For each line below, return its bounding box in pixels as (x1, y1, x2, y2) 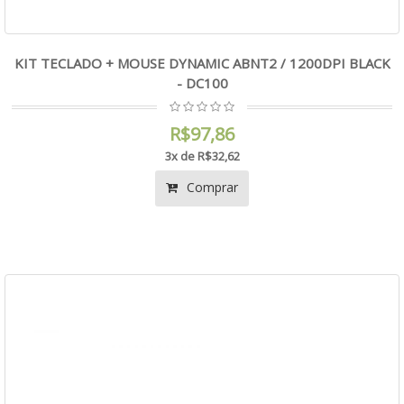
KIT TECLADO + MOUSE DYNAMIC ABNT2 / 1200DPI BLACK (14, 54, 390, 72)
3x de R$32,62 (164, 148, 240, 164)
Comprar (183, 179, 238, 196)
